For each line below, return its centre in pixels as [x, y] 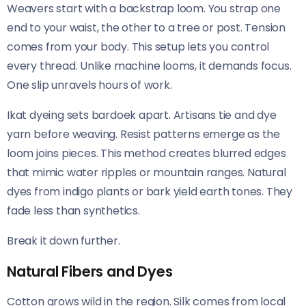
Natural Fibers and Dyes [90, 272]
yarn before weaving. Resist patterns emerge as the [143, 135]
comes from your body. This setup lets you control [138, 47]
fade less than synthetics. [73, 211]
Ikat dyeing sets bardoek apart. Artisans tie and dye [142, 115]
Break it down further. [64, 241]
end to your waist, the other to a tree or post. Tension [146, 28]
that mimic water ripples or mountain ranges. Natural [147, 173]
